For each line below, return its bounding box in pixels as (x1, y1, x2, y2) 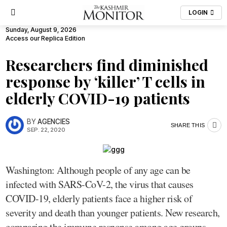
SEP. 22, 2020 (27, 126, 65, 133)
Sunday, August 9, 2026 (6, 26, 77, 33)
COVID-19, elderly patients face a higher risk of (6, 191, 192, 205)
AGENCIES (37, 117, 70, 126)
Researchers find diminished (6, 55, 208, 75)
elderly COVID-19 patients (6, 88, 190, 108)
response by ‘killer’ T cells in (6, 71, 205, 92)
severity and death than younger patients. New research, (6, 205, 220, 219)
